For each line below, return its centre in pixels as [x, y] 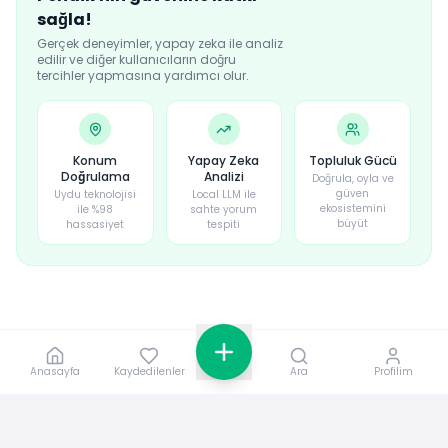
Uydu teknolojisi [95, 194]
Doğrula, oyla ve [352, 178]
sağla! [64, 19]
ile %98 [95, 209]
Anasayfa [55, 371]
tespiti [224, 224]
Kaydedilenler [149, 371]
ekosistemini [352, 208]
